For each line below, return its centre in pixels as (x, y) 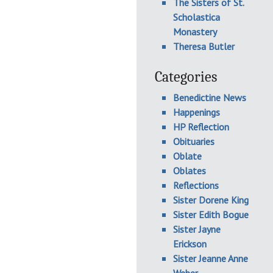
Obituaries (194, 141)
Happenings (197, 112)
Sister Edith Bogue (211, 214)
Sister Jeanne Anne (211, 258)
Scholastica (197, 17)
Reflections (196, 185)
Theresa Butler (204, 46)
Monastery (195, 32)
